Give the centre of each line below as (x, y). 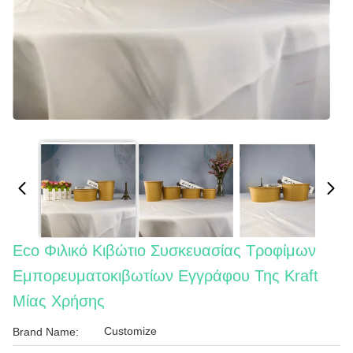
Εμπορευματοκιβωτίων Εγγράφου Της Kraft (165, 276)
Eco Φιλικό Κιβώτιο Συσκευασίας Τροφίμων (164, 251)
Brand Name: (46, 332)
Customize (130, 331)
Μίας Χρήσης (59, 301)
